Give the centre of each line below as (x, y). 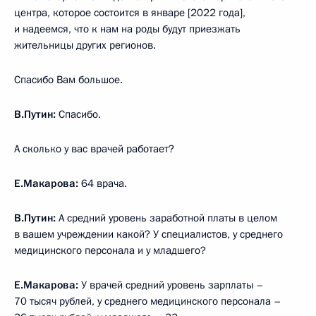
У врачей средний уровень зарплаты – (171, 285)
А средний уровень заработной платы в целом (166, 218)
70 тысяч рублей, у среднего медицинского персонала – (148, 301)
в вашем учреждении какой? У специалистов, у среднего (148, 234)
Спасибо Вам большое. (68, 79)
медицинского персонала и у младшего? (110, 250)
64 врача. (103, 183)
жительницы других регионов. (85, 45)
